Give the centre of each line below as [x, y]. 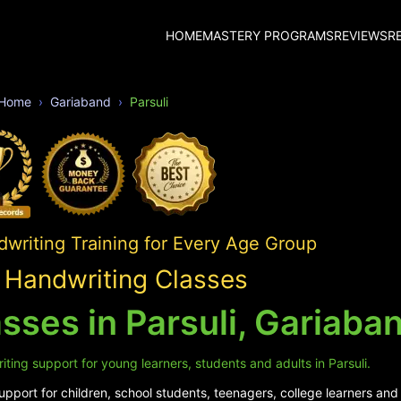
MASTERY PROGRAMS [268, 35]
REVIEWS [361, 35]
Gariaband [80, 102]
